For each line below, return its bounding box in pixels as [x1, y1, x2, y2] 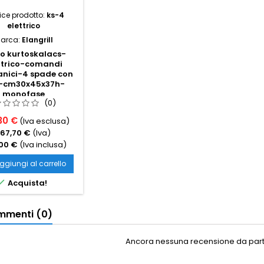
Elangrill [21, 35, 53, 45]
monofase [2, 88, 45, 100]
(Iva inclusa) [19, 139, 67, 151]
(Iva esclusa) [19, 115, 70, 127]
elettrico [7, 21, 40, 31]
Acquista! [6, 177, 47, 189]
